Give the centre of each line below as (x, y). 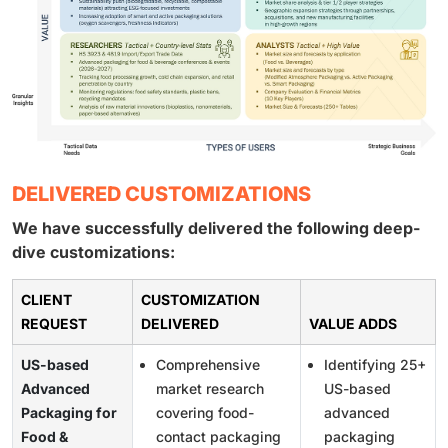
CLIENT (46, 299)
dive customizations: (93, 251)
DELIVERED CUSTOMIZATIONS (161, 193)
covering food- (205, 412)
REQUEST (54, 323)
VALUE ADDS (353, 323)
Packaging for (69, 412)
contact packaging (218, 436)
